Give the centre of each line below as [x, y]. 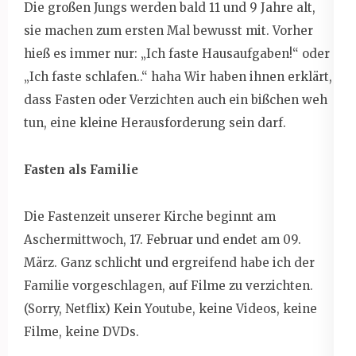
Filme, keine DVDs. [81, 331]
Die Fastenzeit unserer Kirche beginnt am [150, 216]
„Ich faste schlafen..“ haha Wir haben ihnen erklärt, [178, 76]
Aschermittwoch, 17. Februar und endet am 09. [163, 239]
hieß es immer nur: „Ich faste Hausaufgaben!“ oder [177, 53]
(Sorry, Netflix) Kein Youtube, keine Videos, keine [170, 308]
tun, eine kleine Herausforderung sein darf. [155, 122]
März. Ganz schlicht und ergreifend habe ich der [169, 262]
